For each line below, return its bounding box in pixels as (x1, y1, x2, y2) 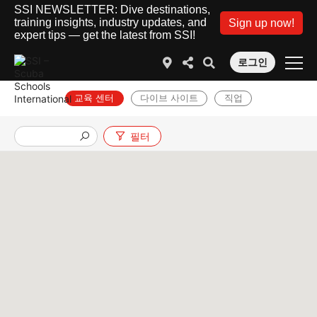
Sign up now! (229, 16, 294, 29)
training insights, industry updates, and (14, 16, 207, 28)
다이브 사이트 (140, 92, 198, 103)
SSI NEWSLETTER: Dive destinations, (14, 4, 210, 16)
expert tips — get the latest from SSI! (14, 29, 195, 41)
